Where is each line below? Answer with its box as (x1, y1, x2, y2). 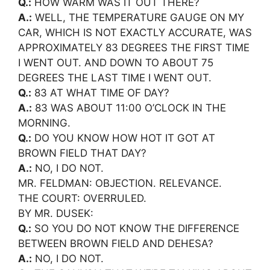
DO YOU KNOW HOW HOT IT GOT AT (31, 131, 215, 144)
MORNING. (18, 116, 71, 129)
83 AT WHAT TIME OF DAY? (31, 86, 169, 99)
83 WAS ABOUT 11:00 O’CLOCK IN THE (32, 101, 226, 114)
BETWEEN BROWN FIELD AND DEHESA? (18, 237, 213, 250)
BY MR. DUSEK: (18, 207, 93, 219)
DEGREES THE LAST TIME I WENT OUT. (18, 71, 212, 84)
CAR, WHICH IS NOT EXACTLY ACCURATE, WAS (18, 26, 252, 39)
